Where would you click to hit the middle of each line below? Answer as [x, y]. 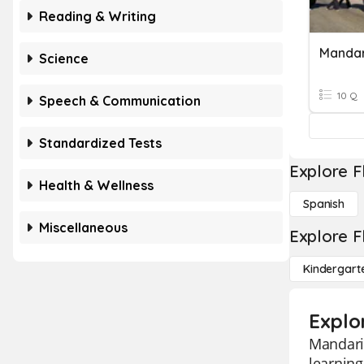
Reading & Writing [97, 16]
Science [64, 58]
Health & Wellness [96, 185]
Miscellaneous [83, 227]
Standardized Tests [100, 143]
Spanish [324, 204]
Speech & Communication [120, 101]
